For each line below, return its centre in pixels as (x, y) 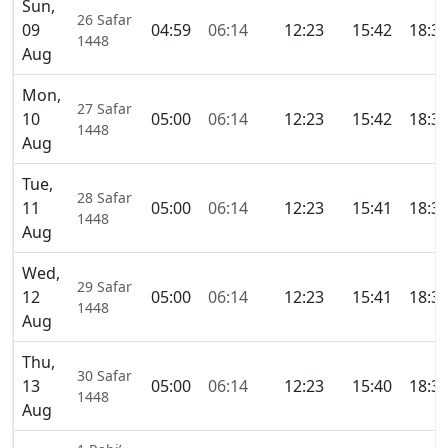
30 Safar (104, 376)
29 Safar (104, 287)
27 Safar (104, 109)
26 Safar (104, 20)
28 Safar (104, 198)
